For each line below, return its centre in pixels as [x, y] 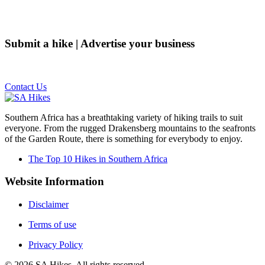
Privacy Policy [56, 245]
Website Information [54, 182]
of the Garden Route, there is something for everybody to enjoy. [124, 138]
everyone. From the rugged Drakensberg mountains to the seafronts [130, 128]
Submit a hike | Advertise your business [100, 44]
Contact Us [26, 86]
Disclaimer [49, 205]
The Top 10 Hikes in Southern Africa [98, 159]
